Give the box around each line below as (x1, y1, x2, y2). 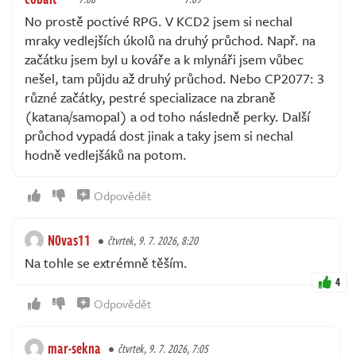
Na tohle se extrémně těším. (25, 253, 188, 273)
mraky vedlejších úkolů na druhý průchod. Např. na (25, 30, 315, 51)
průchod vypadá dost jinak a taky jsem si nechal (25, 126, 293, 146)
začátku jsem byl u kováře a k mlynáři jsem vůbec (25, 49, 304, 70)
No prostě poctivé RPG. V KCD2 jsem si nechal (25, 11, 292, 32)
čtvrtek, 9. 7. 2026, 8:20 (107, 232, 198, 250)
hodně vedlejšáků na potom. (25, 145, 187, 165)
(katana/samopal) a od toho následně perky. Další (25, 106, 310, 127)
